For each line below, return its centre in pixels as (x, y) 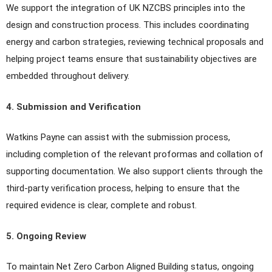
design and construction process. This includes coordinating (127, 25)
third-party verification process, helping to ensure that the (123, 189)
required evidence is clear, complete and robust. (101, 206)
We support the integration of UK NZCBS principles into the (126, 8)
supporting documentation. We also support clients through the (134, 172)
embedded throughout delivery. (68, 76)
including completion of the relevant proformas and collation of (135, 155)
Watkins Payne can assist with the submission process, (118, 138)
